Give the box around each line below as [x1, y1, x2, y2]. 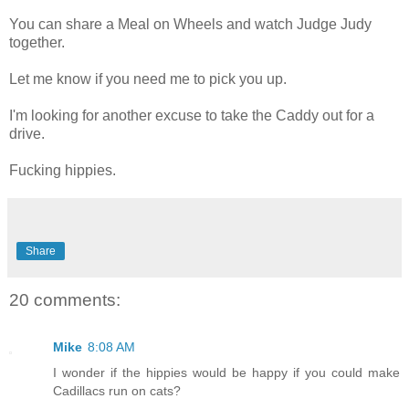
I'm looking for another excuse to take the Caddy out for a [9, 107, 374, 123]
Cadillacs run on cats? [53, 383, 181, 399]
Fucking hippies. [9, 162, 116, 178]
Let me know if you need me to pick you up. [9, 70, 287, 87]
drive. [9, 125, 45, 142]
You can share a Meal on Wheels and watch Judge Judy [9, 16, 372, 32]
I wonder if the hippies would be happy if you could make [53, 365, 400, 381]
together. [9, 34, 65, 50]
